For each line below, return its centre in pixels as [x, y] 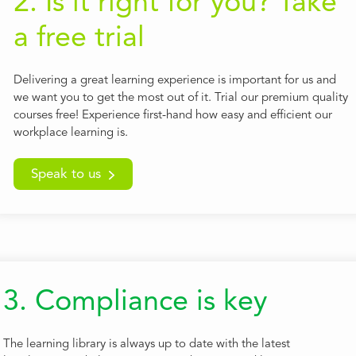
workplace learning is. [70, 133]
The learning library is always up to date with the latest [147, 345]
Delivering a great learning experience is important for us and [174, 81]
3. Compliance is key [135, 303]
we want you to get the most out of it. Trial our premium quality [180, 99]
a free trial [79, 39]
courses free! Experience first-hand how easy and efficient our [172, 116]
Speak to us [66, 175]
